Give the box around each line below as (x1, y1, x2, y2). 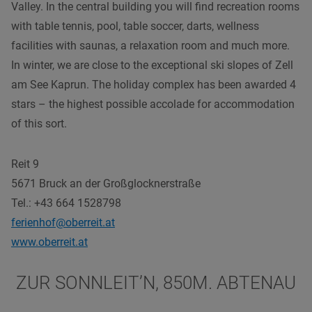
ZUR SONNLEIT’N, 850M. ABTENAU (16, 272, 296, 293)
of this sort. (11, 116, 67, 130)
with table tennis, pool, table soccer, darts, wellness (11, 19, 259, 33)
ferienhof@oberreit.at (11, 215, 115, 229)
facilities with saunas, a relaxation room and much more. (11, 38, 290, 52)
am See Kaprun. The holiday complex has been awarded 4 (11, 77, 296, 91)
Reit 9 (11, 157, 39, 171)
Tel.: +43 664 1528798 (11, 196, 121, 210)
